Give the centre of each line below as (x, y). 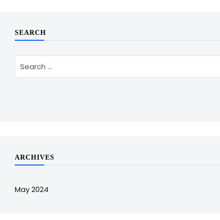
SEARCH (30, 33)
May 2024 (32, 189)
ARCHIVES (35, 157)
